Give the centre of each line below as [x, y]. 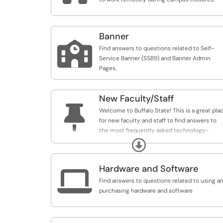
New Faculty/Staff [136, 99]
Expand [142, 143]
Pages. [108, 68]
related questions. [124, 140]
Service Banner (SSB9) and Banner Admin [155, 58]
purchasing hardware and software [146, 191]
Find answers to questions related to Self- [157, 48]
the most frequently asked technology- [154, 130]
